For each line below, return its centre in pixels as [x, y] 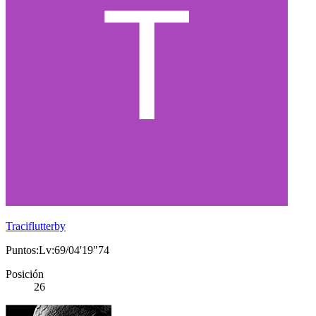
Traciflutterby [36, 226]
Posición [25, 274]
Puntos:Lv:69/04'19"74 [57, 250]
